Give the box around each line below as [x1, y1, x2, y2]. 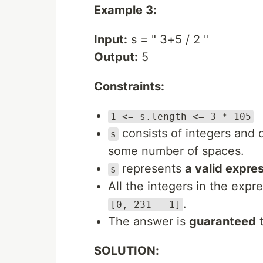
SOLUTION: [94, 244, 159, 258]
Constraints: [94, 79, 164, 93]
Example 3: [94, 3, 157, 17]
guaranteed [189, 214, 256, 228]
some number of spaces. [108, 144, 244, 158]
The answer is [108, 214, 189, 228]
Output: [94, 50, 138, 64]
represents [119, 161, 185, 176]
